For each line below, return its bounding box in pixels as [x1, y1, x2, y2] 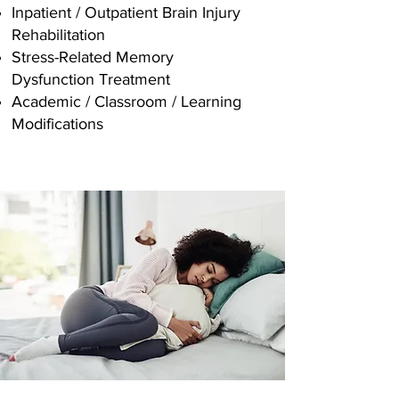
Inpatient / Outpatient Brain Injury [12, 4, 240, 21]
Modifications [12, 115, 103, 133]
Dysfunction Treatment [12, 70, 170, 88]
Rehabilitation [12, 26, 114, 44]
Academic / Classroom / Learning [12, 93, 241, 110]
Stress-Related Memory [12, 48, 174, 66]
